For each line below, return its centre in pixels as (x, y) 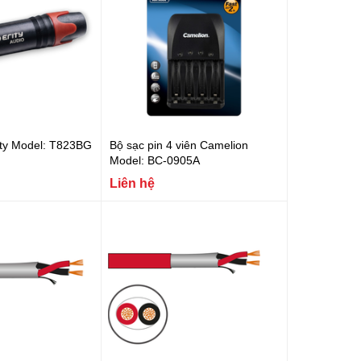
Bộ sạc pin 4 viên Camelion (178, 144)
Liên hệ (132, 182)
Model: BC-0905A (154, 160)
